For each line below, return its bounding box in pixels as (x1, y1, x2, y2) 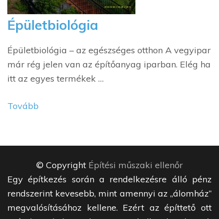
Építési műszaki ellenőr (88, 159, 183, 171)
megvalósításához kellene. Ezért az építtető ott (7, 202, 212, 214)
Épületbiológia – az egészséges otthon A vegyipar (7, 44, 211, 56)
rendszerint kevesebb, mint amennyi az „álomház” (7, 188, 212, 199)
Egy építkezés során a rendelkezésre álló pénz (7, 174, 212, 185)
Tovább (7, 100, 39, 112)
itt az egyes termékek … (7, 73, 104, 85)
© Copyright (36, 159, 88, 171)
